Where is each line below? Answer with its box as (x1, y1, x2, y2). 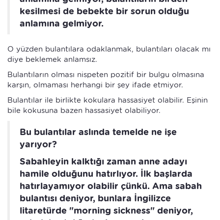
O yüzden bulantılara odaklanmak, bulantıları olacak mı (7, 45, 211, 54)
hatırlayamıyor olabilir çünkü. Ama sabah (20, 181, 202, 191)
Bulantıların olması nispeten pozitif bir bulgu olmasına (7, 70, 204, 79)
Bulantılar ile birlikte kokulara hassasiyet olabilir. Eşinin (7, 96, 208, 105)
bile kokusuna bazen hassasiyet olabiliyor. (7, 106, 161, 115)
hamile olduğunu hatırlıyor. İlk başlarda (20, 168, 192, 179)
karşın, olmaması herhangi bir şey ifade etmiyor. (7, 81, 183, 89)
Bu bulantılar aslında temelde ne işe (20, 127, 177, 137)
